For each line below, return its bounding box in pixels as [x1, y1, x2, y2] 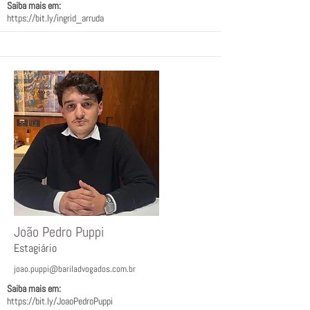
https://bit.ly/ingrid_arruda [7, 12, 104, 24]
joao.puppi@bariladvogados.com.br [14, 263, 136, 275]
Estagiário [14, 241, 57, 255]
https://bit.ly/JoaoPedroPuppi [7, 295, 113, 307]
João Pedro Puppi [14, 223, 104, 241]
